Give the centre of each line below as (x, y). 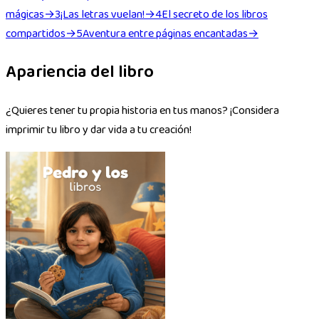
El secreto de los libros (215, 16)
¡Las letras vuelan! (103, 16)
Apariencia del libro (80, 73)
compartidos (36, 35)
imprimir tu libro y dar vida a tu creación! (99, 131)
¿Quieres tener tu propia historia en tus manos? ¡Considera (142, 112)
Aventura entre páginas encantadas (165, 35)
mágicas (25, 16)
